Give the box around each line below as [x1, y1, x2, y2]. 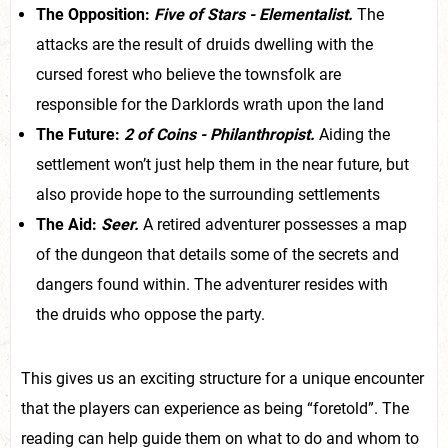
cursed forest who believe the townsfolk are [36, 64, 341, 84]
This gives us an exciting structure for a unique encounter [21, 369, 424, 389]
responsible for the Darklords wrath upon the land [36, 94, 384, 114]
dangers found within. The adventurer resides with [36, 274, 388, 294]
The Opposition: [36, 4, 154, 24]
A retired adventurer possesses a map [139, 214, 407, 234]
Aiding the [315, 124, 390, 144]
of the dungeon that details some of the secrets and [36, 244, 399, 264]
